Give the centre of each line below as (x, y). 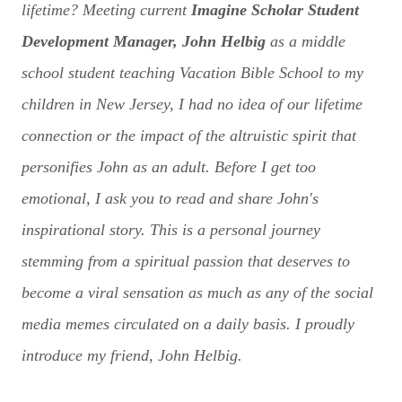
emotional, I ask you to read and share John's (170, 198)
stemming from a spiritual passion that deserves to (186, 261)
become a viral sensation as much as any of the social (197, 293)
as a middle (306, 41)
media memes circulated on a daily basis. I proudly (188, 324)
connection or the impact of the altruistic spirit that (189, 135)
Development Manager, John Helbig (144, 41)
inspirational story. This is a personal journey (171, 230)
